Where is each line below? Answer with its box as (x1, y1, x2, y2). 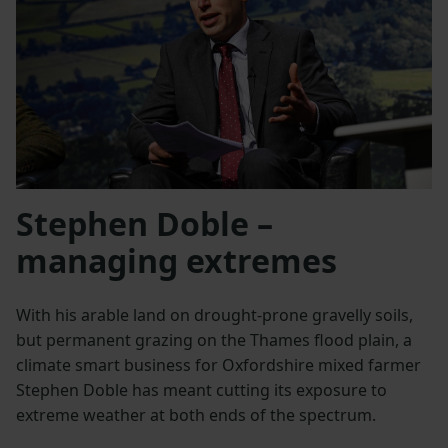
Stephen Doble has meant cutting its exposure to (16, 379, 387, 402)
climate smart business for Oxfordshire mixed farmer (16, 354, 421, 377)
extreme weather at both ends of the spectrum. (16, 404, 376, 427)
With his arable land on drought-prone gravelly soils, (16, 304, 413, 327)
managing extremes (16, 239, 337, 283)
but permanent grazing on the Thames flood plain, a (16, 329, 412, 352)
